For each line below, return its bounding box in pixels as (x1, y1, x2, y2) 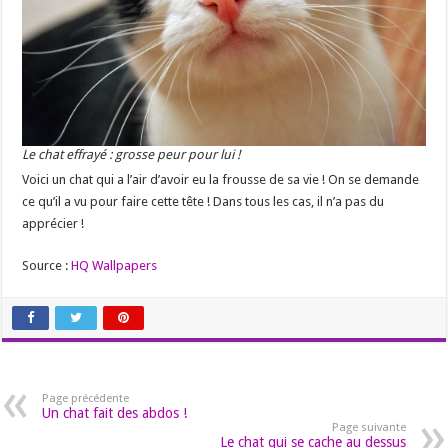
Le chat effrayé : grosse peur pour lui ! (22, 146, 241, 162)
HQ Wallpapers (71, 257, 158, 273)
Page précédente (42, 391, 130, 405)
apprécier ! (22, 215, 85, 231)
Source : (22, 257, 72, 273)
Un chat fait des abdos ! (42, 404, 188, 421)
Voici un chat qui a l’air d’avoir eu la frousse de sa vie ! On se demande (22, 171, 420, 187)
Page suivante (331, 420, 406, 434)
